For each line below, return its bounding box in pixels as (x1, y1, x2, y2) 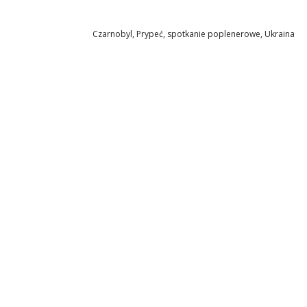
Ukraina (265, 27, 295, 40)
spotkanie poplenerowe (167, 27, 260, 40)
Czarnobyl (93, 27, 132, 40)
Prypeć (136, 27, 163, 40)
